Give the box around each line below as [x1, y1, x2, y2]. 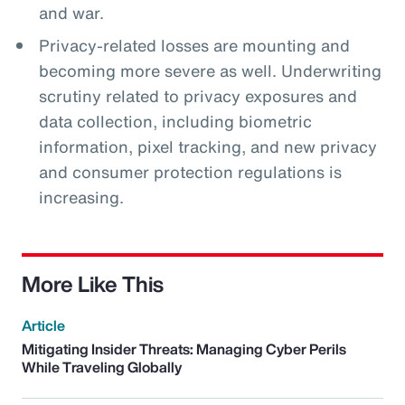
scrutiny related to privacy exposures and [38, 84, 357, 108]
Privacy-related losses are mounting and [38, 33, 350, 57]
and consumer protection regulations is [38, 160, 342, 184]
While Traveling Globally [22, 356, 182, 378]
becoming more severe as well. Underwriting [38, 59, 381, 82]
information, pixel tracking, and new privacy [38, 135, 377, 158]
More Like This [22, 268, 164, 300]
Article [22, 315, 65, 336]
